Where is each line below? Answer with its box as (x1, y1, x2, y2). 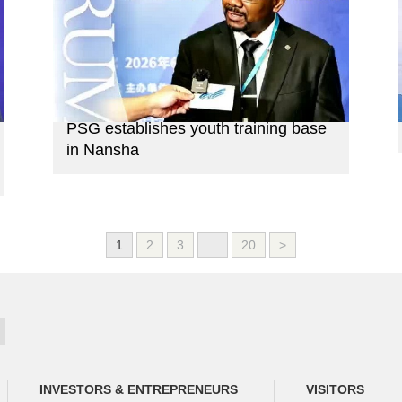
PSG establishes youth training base (66, 119, 327, 138)
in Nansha (66, 141, 139, 160)
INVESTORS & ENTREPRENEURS (39, 382, 238, 398)
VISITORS (306, 382, 364, 398)
